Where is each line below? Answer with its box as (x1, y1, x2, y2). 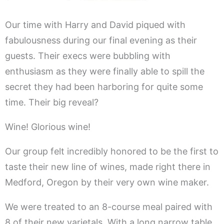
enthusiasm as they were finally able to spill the (5, 66, 204, 77)
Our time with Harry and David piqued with (5, 19, 185, 30)
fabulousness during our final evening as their (5, 35, 197, 46)
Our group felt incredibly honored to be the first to (5, 146, 218, 157)
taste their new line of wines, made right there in (5, 161, 210, 172)
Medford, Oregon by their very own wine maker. (5, 177, 209, 188)
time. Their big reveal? (5, 97, 98, 108)
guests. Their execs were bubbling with (5, 50, 170, 61)
